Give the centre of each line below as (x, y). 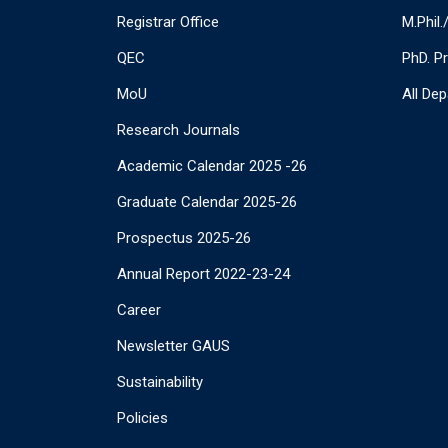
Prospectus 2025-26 (184, 238)
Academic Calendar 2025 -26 (212, 166)
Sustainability (160, 382)
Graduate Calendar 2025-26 (207, 202)
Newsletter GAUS (173, 346)
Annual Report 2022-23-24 (203, 274)
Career (139, 310)
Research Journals (178, 130)
